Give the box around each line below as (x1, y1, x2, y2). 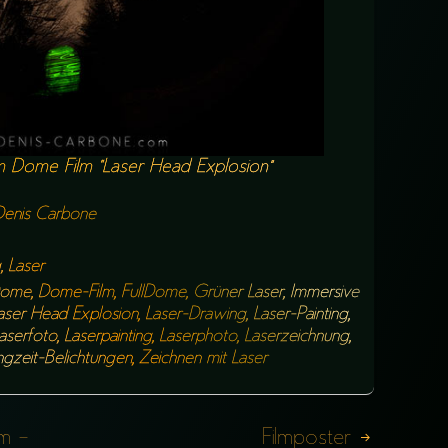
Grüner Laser (193, 285, 283, 301)
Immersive (290, 285, 359, 301)
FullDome (121, 285, 186, 301)
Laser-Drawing (145, 307, 246, 323)
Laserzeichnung (244, 329, 349, 345)
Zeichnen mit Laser (139, 351, 267, 367)
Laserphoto (159, 329, 237, 345)
